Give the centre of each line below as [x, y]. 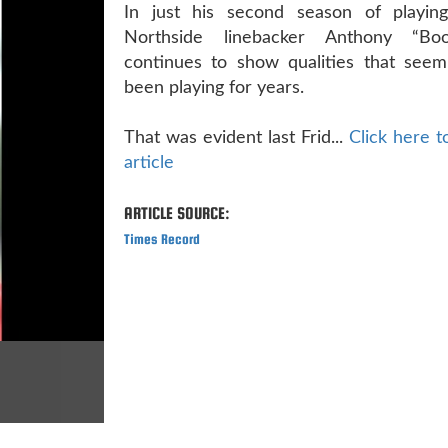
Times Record [162, 238]
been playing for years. [214, 87]
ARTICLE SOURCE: [177, 213]
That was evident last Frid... [236, 137]
